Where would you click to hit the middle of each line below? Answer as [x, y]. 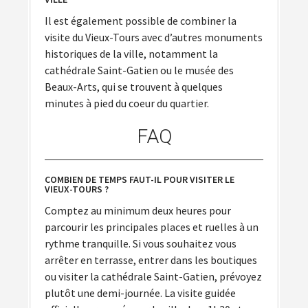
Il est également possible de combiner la [141, 20]
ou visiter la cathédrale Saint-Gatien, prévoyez [153, 277]
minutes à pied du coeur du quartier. [127, 103]
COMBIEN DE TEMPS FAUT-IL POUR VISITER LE [140, 180]
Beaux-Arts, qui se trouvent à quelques [134, 86]
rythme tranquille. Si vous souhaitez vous [141, 244]
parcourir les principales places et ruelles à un [152, 227]
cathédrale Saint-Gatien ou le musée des [139, 70]
